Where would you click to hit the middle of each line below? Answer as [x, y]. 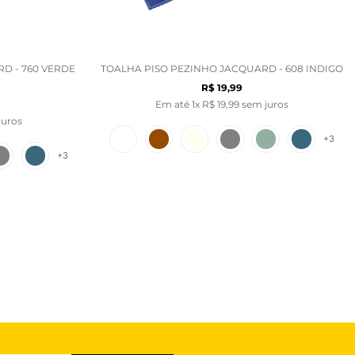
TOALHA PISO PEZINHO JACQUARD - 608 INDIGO [222, 68]
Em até [174, 104]
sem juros [264, 104]
